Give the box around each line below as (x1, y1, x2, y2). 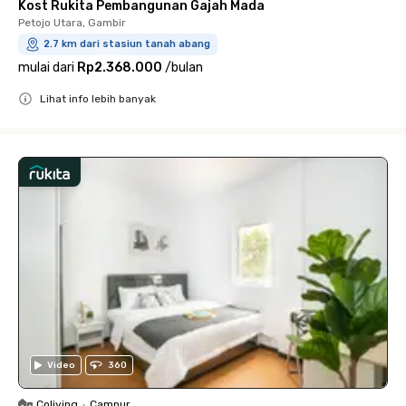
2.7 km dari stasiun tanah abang (43, 38, 210, 51)
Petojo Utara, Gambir (18, 16, 126, 30)
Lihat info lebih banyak (40, 92, 156, 106)
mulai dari (18, 60, 74, 76)
